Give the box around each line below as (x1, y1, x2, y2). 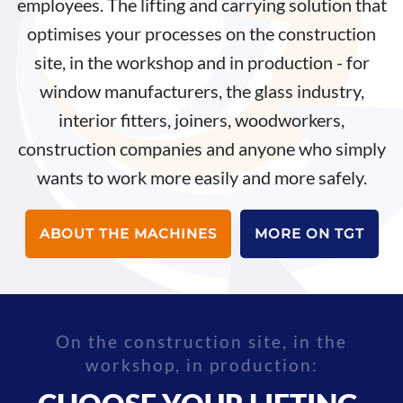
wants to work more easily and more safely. (36, 166, 367, 188)
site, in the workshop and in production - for (33, 50, 370, 73)
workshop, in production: (85, 354, 318, 375)
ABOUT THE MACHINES (39, 224, 217, 242)
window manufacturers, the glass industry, (39, 79, 364, 102)
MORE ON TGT (254, 224, 364, 242)
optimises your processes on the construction (27, 22, 376, 44)
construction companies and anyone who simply (17, 137, 386, 159)
